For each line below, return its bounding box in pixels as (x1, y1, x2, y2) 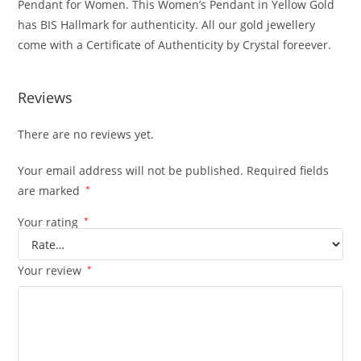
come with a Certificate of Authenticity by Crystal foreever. (18, 37, 332, 53)
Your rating (18, 214, 82, 230)
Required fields (247, 163, 330, 179)
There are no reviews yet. (18, 127, 155, 143)
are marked (18, 183, 84, 199)
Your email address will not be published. (18, 163, 244, 179)
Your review (18, 263, 85, 279)
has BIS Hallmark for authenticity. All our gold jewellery (18, 17, 316, 33)
